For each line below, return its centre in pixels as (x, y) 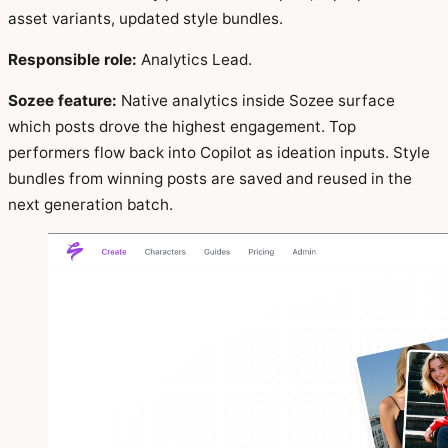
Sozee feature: (62, 101)
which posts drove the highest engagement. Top (182, 127)
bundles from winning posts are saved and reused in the (210, 179)
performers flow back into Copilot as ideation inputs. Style (219, 153)
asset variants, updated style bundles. (145, 18)
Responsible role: (72, 59)
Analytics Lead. (194, 59)
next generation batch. (90, 205)
